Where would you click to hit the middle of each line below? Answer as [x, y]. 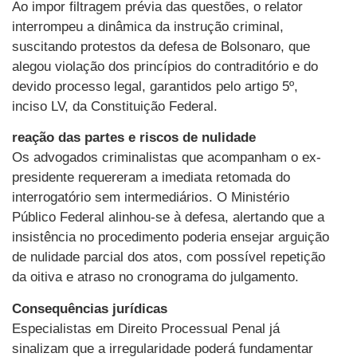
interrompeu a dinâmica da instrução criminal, [148, 26]
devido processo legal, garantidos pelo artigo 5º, [155, 86]
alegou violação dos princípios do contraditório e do [165, 66]
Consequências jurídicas [90, 308]
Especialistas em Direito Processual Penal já [146, 328]
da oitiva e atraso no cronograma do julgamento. [155, 277]
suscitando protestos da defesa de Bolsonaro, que [161, 46]
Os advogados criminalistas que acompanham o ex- [167, 158]
